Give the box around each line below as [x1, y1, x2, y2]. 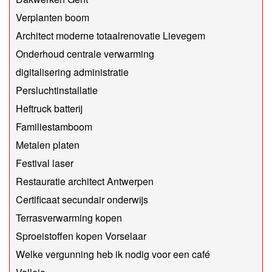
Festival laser [16, 156, 73, 171]
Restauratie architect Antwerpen [16, 174, 154, 189]
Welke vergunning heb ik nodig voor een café [16, 247, 210, 262]
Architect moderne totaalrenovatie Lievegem [16, 29, 205, 43]
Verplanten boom [16, 10, 89, 25]
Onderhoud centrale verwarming [16, 47, 154, 61]
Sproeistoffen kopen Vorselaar [16, 229, 146, 243]
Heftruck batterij [16, 101, 83, 116]
